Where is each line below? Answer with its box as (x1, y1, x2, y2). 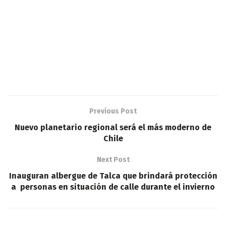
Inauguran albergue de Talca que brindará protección (9, 171, 217, 181)
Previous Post (89, 107, 137, 116)
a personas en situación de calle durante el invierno (11, 182, 215, 192)
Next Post (96, 155, 130, 164)
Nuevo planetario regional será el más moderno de (15, 123, 211, 133)
